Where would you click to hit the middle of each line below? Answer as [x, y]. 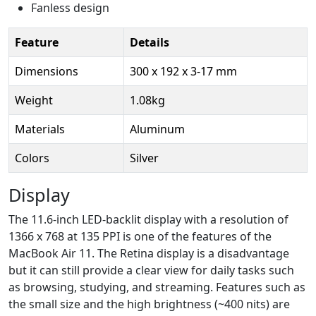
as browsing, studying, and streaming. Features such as [157, 287]
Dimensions [47, 71]
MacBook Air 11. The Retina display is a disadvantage [149, 253]
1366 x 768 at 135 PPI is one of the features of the [140, 236]
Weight [34, 100]
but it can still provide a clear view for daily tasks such [151, 270]
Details [150, 42]
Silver [144, 158]
